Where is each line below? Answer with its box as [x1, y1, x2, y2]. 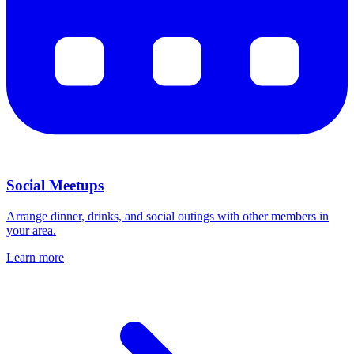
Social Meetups [6, 177, 104, 194]
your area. [6, 223, 56, 237]
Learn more [6, 250, 64, 264]
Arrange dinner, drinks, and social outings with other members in [6, 209, 329, 223]
